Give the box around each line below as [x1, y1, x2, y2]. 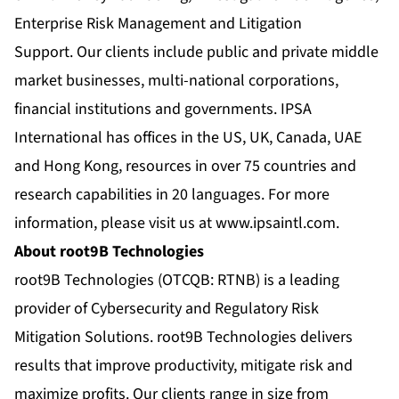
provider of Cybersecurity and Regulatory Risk [14, 297, 319, 320]
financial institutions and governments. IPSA [14, 97, 312, 120]
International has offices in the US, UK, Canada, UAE [14, 126, 362, 149]
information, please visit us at [14, 211, 216, 234]
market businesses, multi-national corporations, [14, 69, 338, 92]
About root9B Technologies [14, 240, 204, 263]
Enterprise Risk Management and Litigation [14, 12, 302, 35]
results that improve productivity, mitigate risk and [14, 354, 353, 377]
